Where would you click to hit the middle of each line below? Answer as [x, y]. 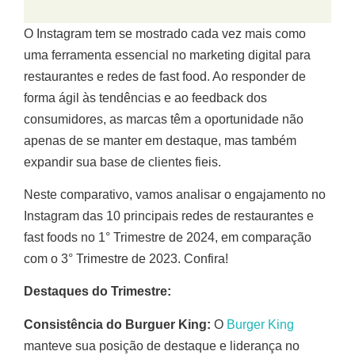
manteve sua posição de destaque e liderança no [162, 345]
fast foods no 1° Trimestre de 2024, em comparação [168, 238]
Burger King [260, 324]
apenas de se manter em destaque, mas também [160, 140]
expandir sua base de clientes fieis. [124, 162]
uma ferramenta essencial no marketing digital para [167, 55]
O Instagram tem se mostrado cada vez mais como [165, 33]
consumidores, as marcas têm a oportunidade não [164, 119]
